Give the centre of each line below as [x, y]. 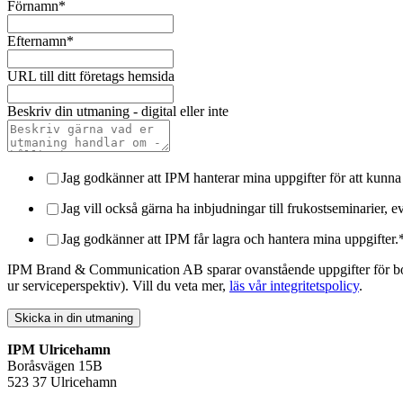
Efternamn [37, 41]
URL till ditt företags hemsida [91, 76]
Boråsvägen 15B [55, 366]
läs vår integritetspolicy [294, 286]
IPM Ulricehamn [59, 350]
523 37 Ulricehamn [62, 382]
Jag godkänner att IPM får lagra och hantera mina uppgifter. [230, 239]
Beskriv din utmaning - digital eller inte [118, 112]
